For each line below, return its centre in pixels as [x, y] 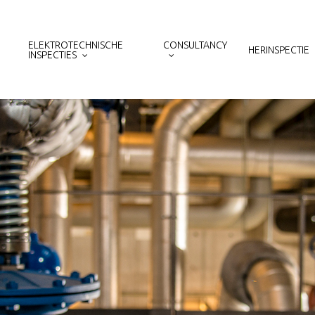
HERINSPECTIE [278, 50]
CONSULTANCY [195, 45]
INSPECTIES [52, 54]
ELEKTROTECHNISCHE [75, 45]
